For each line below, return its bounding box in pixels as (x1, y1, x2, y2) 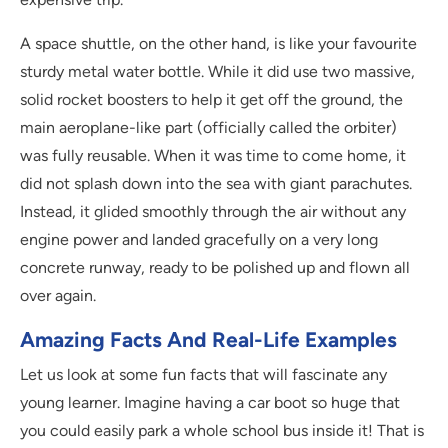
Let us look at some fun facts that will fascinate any (20, 365, 387, 385)
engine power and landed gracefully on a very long (20, 230, 378, 250)
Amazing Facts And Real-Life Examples (20, 327, 397, 353)
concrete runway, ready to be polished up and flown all (20, 258, 410, 278)
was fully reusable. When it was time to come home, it (20, 146, 406, 166)
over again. (20, 286, 96, 306)
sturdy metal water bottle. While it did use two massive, (20, 62, 415, 82)
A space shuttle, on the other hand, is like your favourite (20, 34, 417, 54)
